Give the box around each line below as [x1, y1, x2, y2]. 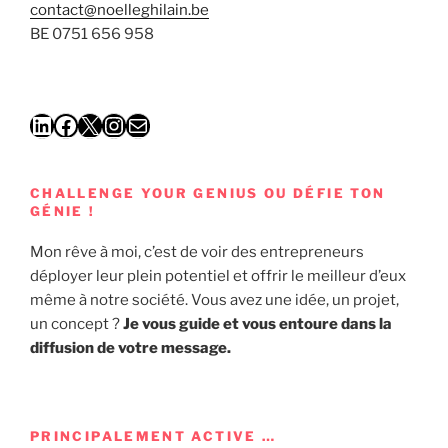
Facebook [53, 109, 161, 139]
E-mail [125, 109, 172, 139]
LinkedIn [29, 109, 125, 139]
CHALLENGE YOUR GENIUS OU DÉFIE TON [30, 185, 386, 202]
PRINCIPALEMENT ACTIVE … [30, 428, 277, 445]
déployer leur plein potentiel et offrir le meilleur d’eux [30, 266, 406, 285]
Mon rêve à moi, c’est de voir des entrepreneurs [30, 242, 364, 261]
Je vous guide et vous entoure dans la [123, 314, 392, 333]
